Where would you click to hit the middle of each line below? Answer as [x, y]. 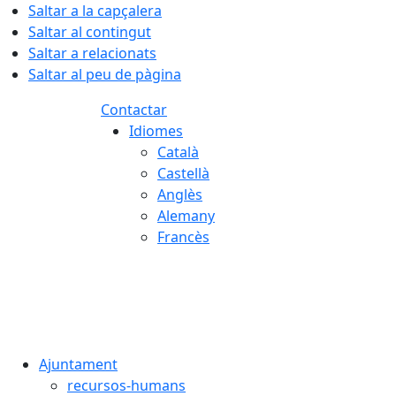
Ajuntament [78, 364]
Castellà [183, 173]
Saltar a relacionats [92, 53]
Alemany [186, 216]
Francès [183, 237]
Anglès [180, 194]
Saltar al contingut [90, 32]
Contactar [134, 110]
